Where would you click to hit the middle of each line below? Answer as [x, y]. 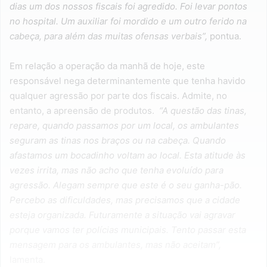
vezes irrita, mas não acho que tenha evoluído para [117, 170]
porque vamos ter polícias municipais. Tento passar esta [128, 229]
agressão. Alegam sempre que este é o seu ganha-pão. [126, 185]
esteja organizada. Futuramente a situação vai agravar [122, 215]
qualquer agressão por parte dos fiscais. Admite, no [118, 95]
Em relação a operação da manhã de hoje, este [107, 66]
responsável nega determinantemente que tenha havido [128, 80]
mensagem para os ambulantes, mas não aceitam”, [115, 244]
